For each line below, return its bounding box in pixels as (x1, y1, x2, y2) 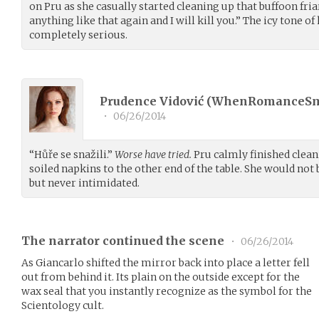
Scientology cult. (21, 298, 104, 312)
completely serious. (29, 28, 127, 41)
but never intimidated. (29, 176, 140, 189)
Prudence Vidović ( (100, 94, 211, 109)
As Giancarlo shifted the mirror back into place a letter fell (21, 256, 310, 269)
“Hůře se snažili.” (29, 147, 115, 161)
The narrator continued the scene (21, 233, 227, 248)
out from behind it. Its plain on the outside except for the (21, 270, 300, 283)
